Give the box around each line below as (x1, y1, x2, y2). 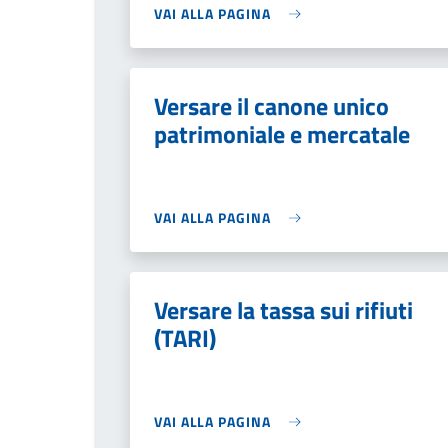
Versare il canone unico (154, 88, 389, 124)
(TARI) (154, 320, 216, 356)
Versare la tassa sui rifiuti (154, 292, 413, 328)
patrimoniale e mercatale (154, 116, 410, 152)
